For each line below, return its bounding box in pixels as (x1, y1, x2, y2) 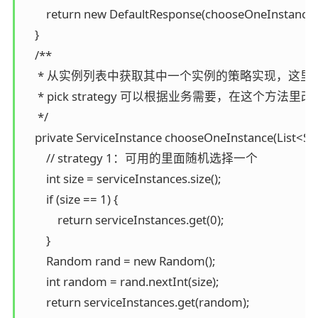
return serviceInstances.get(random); (23, 294, 249, 311)
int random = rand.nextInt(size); (23, 273, 219, 290)
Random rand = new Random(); (23, 253, 215, 270)
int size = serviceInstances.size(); (23, 170, 221, 187)
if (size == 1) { (23, 191, 118, 208)
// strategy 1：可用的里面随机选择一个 (23, 150, 258, 167)
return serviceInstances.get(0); (23, 212, 224, 229)
